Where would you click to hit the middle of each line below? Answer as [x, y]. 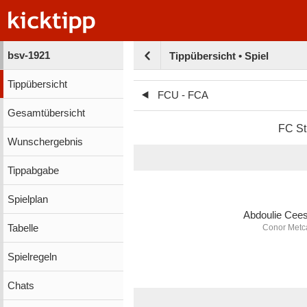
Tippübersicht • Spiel [219, 56]
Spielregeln [32, 257]
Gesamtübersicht [46, 113]
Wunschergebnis [45, 142]
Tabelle [23, 228]
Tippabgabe [33, 170]
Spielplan [27, 199]
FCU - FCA [183, 95]
